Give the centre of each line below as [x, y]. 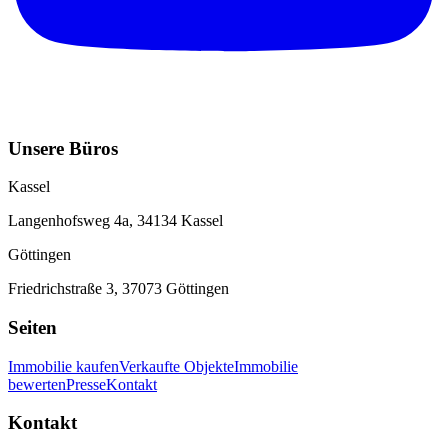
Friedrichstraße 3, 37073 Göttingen [118, 289]
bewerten [37, 384]
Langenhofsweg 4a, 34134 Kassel [115, 221]
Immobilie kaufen [63, 366]
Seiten [32, 327]
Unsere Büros [63, 148]
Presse [86, 384]
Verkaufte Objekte [176, 366]
